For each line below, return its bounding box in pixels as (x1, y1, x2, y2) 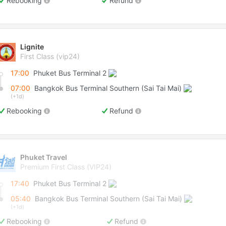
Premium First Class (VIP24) (20, 162, 111, 171)
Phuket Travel (20, 153, 67, 161)
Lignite (20, 42, 44, 51)
